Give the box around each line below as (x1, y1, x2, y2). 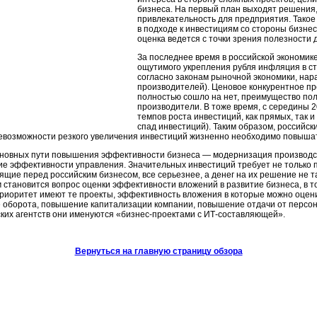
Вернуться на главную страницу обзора (74, 246, 243, 256)
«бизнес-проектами (116, 209, 195, 219)
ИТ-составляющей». (204, 209, 285, 219)
